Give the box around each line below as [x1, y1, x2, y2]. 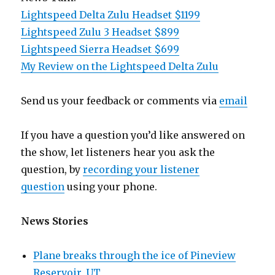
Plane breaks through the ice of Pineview [33, 249, 236, 262]
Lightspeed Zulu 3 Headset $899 [21, 26, 180, 39]
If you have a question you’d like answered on [21, 129, 246, 142]
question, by [21, 163, 83, 176]
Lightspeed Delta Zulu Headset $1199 [21, 9, 201, 21]
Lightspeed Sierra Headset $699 [21, 43, 180, 56]
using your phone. [64, 180, 158, 193]
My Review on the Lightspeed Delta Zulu [21, 60, 219, 73]
